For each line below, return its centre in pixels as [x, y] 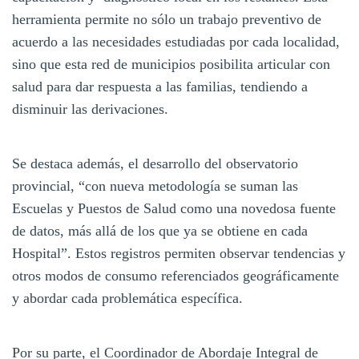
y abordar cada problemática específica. [127, 298]
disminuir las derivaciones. [90, 109]
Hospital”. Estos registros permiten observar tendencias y [179, 253]
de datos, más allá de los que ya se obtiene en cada [160, 230]
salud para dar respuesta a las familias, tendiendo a [160, 86]
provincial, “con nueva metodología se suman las [155, 186]
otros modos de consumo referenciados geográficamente [175, 275]
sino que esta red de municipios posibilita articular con [171, 64]
